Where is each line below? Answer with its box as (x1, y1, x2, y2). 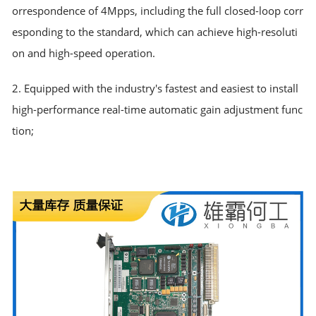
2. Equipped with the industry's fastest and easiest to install (12, 80, 299, 95)
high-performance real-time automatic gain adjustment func (12, 102, 303, 116)
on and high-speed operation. (12, 45, 156, 60)
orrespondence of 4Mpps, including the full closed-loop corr (12, 3, 304, 18)
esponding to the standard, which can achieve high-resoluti (12, 24, 298, 39)
